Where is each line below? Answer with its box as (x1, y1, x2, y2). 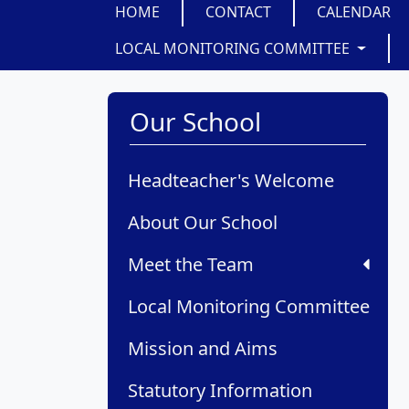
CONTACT (205, 2, 271, 23)
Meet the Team (128, 252, 254, 278)
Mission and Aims (128, 336, 278, 362)
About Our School (128, 210, 278, 236)
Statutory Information (128, 378, 312, 404)
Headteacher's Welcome (128, 168, 334, 194)
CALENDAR (317, 2, 391, 23)
